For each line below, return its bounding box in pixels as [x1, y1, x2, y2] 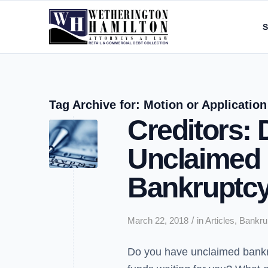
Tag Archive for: [49, 98, 144, 111]
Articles [205, 216, 234, 226]
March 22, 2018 [127, 216, 188, 226]
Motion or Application [144, 98, 267, 111]
